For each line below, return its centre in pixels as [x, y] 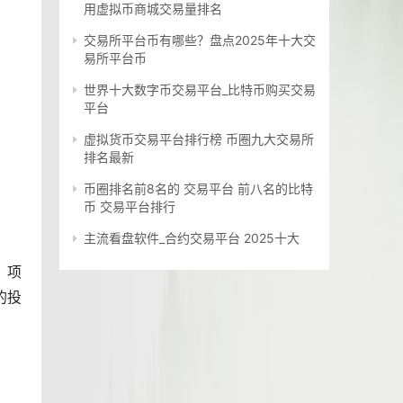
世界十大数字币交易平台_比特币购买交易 [200, 90]
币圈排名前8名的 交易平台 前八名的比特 [198, 189]
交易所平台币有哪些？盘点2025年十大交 [200, 40]
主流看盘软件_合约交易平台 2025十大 [192, 238]
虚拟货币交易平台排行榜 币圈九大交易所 [199, 139]
